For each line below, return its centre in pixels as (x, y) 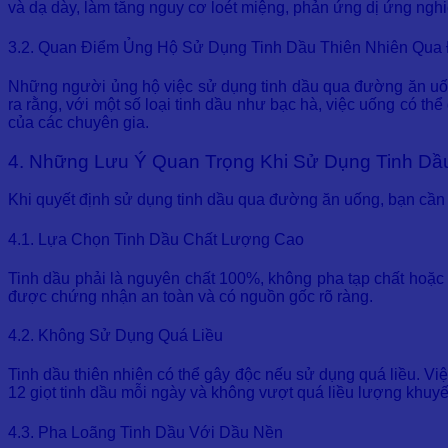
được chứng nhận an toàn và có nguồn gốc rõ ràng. (190, 296)
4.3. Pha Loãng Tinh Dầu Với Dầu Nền (145, 432)
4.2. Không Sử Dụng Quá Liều (115, 336)
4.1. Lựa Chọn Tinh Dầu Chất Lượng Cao (156, 239)
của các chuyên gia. (78, 122)
